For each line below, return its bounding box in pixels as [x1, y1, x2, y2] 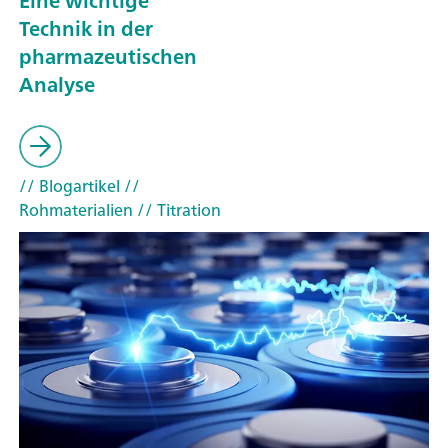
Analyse [19, 66, 95, 102]
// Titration [133, 196, 221, 225]
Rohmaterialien [19, 196, 133, 225]
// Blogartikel [19, 172, 120, 201]
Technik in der [19, 10, 153, 46]
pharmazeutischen [19, 38, 197, 74]
